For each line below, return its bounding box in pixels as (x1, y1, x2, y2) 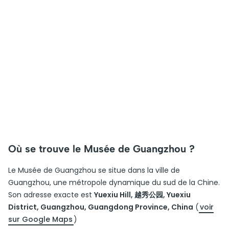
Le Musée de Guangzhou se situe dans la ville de (8, 165, 180, 175)
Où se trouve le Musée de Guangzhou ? (8, 143, 195, 155)
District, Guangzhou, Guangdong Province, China (8, 202, 193, 212)
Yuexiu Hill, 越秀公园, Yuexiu (94, 190, 191, 200)
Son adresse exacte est (8, 190, 94, 200)
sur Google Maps (8, 214, 73, 224)
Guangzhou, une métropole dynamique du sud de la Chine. (8, 177, 220, 188)
